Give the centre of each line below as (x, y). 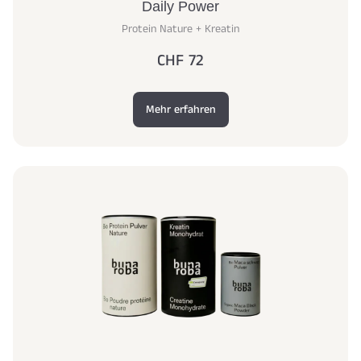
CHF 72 (180, 61)
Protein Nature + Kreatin (180, 29)
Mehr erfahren (180, 110)
